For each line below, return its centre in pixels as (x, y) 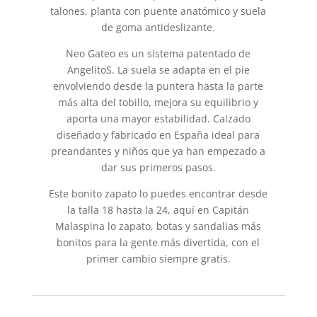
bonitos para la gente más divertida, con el (158, 242)
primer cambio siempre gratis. (158, 258)
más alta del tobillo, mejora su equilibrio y (158, 102)
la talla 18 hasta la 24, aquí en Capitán (158, 209)
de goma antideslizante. (158, 27)
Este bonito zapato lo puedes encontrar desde (158, 193)
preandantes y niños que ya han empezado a (158, 151)
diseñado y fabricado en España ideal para (158, 134)
